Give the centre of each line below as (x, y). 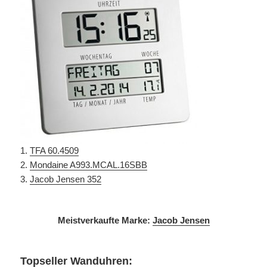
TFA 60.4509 (55, 150)
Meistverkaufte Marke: (105, 220)
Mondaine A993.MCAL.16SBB (89, 164)
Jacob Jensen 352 (66, 179)
